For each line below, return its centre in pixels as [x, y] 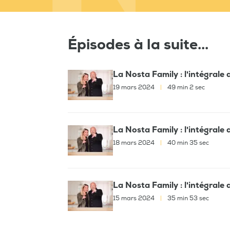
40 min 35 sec [187, 143]
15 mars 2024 [135, 198]
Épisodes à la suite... [138, 45]
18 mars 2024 [135, 143]
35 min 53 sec [187, 198]
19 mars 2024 [135, 87]
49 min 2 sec [185, 87]
